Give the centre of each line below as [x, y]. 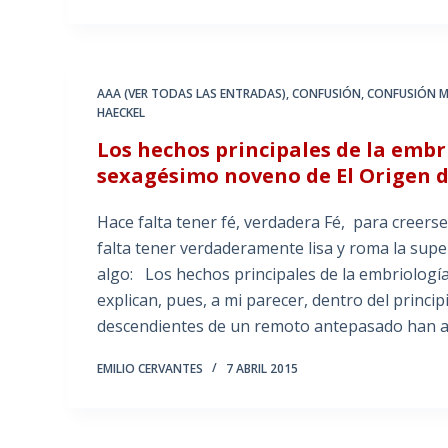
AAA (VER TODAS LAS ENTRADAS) [192, 94]
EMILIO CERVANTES [150, 369]
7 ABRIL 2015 [262, 369]
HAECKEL [121, 113]
